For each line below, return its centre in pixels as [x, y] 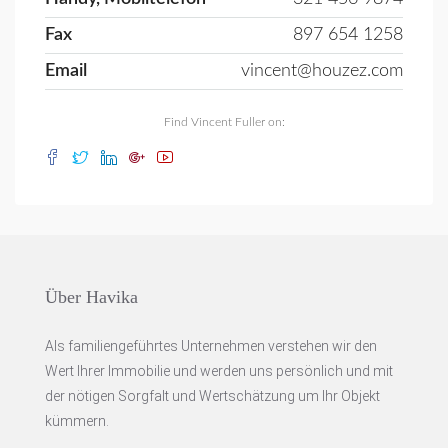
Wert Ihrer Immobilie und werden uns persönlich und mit [219, 371]
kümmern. [77, 421]
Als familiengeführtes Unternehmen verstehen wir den [211, 346]
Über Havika [91, 297]
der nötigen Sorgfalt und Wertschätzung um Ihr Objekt [212, 396]
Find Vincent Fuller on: [224, 122]
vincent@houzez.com [322, 71]
